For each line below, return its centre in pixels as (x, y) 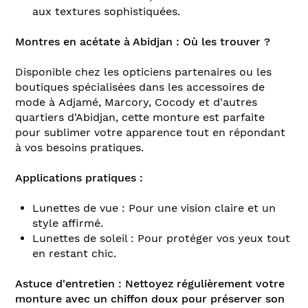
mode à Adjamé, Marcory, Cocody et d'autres (136, 102)
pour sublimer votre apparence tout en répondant (150, 132)
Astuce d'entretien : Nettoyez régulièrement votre (150, 283)
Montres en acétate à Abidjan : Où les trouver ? (143, 41)
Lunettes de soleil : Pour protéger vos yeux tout (161, 238)
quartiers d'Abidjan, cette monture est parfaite (140, 117)
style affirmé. (68, 223)
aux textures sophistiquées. (106, 11)
